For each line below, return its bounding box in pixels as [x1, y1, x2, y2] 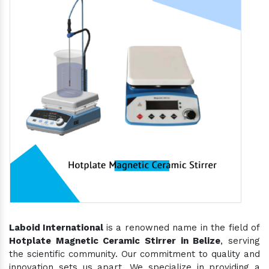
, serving [220, 235, 261, 246]
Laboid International [9, 222, 106, 233]
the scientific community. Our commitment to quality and [9, 248, 260, 259]
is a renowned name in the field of [106, 222, 261, 233]
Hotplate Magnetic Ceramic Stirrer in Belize [9, 235, 221, 246]
